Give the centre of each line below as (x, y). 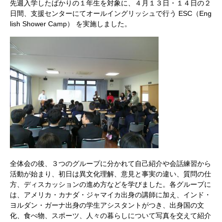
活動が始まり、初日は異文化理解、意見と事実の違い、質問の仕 (111, 174)
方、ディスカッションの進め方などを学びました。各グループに (111, 185)
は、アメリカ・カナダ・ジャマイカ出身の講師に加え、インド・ (111, 195)
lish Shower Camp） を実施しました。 (71, 24)
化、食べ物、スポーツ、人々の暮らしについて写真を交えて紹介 (111, 216)
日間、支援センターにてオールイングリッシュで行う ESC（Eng (111, 13)
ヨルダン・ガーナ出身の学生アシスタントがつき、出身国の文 (107, 205)
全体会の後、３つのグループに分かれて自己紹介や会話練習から (111, 164)
